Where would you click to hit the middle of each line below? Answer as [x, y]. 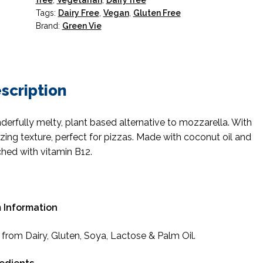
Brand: [49, 26]
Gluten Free [157, 13]
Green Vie [82, 26]
